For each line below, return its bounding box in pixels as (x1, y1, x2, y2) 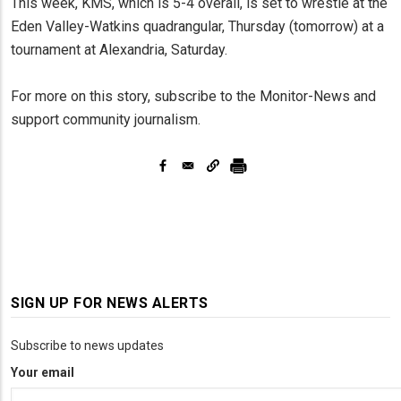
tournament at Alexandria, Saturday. (11, 40, 227, 58)
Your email (11, 364, 74, 380)
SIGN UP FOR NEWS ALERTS (11, 294, 209, 311)
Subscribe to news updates (11, 337, 164, 353)
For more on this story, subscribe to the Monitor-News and (11, 87, 376, 105)
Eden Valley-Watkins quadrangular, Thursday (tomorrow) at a (11, 17, 384, 35)
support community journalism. (11, 110, 200, 128)
